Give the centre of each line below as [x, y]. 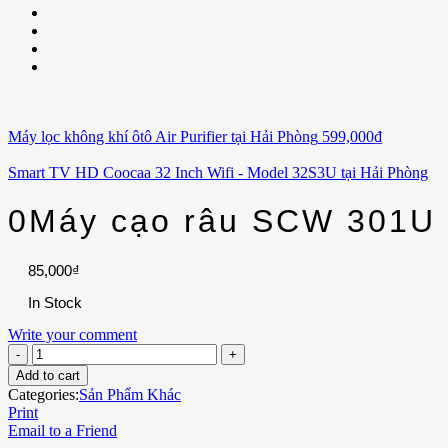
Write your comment [72, 334]
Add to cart [48, 375]
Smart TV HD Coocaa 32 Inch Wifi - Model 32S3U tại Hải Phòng [218, 172]
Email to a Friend [62, 430]
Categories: [43, 394]
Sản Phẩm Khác [130, 394]
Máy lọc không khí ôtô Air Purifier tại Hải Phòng [163, 136]
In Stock [55, 302]
